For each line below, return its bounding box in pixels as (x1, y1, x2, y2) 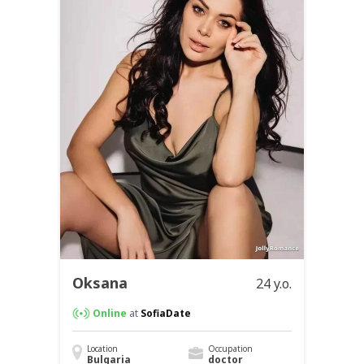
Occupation (207, 343, 253, 355)
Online (93, 306, 127, 321)
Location (87, 343, 118, 355)
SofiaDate (141, 306, 191, 321)
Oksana (72, 273, 128, 293)
